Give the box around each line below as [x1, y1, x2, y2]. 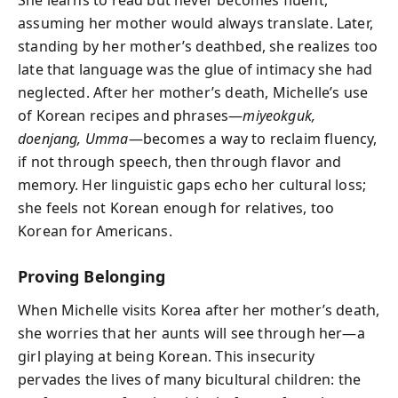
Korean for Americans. [18, 220, 172, 241]
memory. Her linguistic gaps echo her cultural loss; [18, 174, 367, 195]
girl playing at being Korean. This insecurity [18, 346, 315, 366]
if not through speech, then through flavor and [18, 151, 342, 171]
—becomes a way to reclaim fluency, [128, 128, 378, 148]
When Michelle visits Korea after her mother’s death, [18, 300, 380, 320]
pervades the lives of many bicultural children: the [18, 370, 362, 389]
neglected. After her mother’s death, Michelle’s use [18, 82, 369, 102]
